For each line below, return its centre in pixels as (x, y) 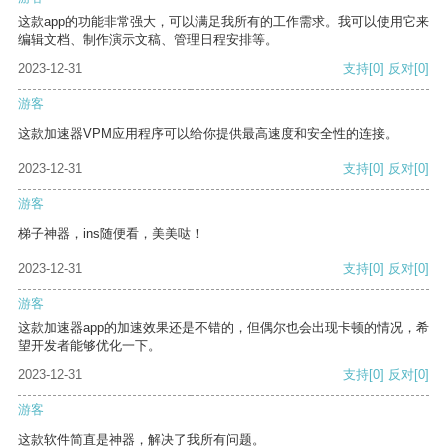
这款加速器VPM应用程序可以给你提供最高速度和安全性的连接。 (208, 134)
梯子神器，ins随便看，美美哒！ (111, 234)
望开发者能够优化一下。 (89, 346)
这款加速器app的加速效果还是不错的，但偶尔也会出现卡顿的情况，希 (223, 328)
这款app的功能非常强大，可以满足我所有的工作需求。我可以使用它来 (223, 22)
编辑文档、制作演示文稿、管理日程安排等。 (148, 40)
